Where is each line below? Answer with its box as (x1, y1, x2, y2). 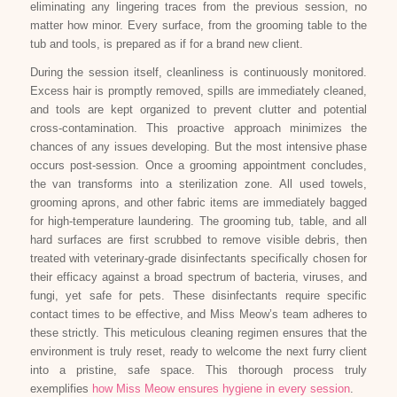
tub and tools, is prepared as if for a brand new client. (29, 36, 303, 51)
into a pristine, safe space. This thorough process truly (29, 362, 368, 377)
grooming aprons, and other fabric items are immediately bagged (29, 195, 368, 209)
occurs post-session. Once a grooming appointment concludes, (29, 158, 368, 172)
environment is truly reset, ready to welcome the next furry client (29, 344, 368, 358)
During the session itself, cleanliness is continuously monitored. (29, 65, 368, 79)
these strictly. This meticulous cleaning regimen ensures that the (29, 325, 368, 339)
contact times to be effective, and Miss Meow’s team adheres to (29, 307, 368, 321)
